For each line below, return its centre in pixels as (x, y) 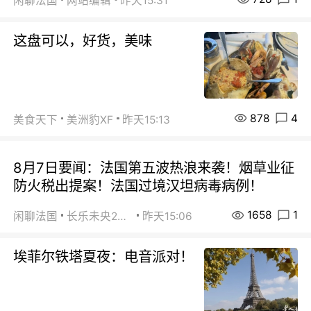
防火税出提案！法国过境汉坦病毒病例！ (138, 186)
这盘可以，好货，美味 (83, 41)
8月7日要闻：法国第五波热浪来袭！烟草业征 (154, 168)
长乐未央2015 (122, 217)
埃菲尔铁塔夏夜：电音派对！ (104, 256)
